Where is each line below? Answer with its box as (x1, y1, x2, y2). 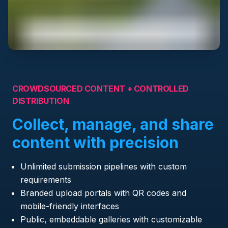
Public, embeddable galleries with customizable (20, 214, 202, 225)
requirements (20, 175, 71, 185)
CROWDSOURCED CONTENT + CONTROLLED (12, 83, 189, 94)
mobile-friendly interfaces (20, 201, 119, 212)
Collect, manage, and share (12, 115, 214, 134)
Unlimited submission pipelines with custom (20, 161, 187, 172)
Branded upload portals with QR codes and (20, 188, 186, 198)
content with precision (12, 133, 179, 152)
